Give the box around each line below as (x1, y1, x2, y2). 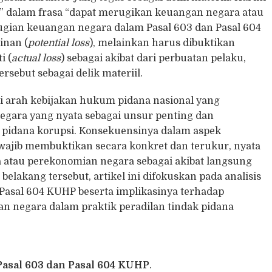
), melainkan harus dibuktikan (89, 37, 236, 49)
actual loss (12, 52, 61, 64)
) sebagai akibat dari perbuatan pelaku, (61, 52, 246, 64)
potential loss (28, 37, 90, 49)
